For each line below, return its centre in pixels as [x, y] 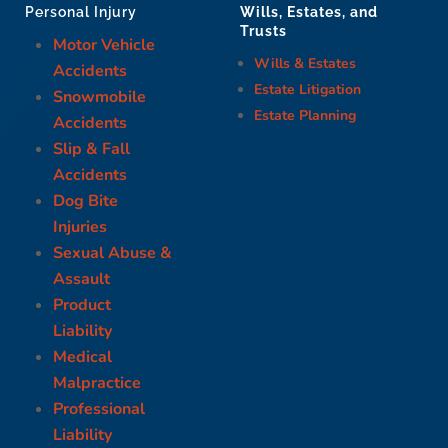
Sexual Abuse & [112, 253]
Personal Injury [80, 12]
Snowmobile [99, 97]
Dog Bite [85, 201]
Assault [81, 279]
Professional [98, 409]
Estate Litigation [308, 89]
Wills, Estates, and [309, 11]
